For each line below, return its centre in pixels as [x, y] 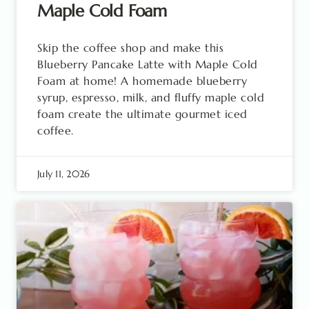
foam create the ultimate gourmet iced [142, 114]
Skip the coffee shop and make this [130, 48]
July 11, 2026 [64, 174]
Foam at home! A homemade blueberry [142, 81]
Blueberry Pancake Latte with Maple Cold [148, 64]
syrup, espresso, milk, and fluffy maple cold [151, 97]
